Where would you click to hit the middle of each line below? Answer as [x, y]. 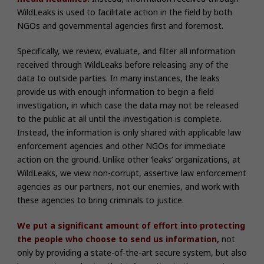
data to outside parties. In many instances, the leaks [118, 78]
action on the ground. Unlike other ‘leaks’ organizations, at [129, 159]
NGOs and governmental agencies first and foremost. [120, 25]
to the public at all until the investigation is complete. [119, 118]
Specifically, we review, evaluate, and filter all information [126, 51]
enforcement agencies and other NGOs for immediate [121, 146]
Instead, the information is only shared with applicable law [129, 132]
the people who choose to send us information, [119, 239]
